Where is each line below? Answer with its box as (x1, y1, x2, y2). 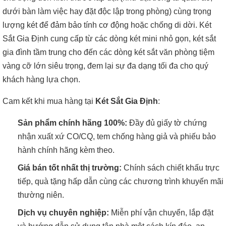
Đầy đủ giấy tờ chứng (127, 119, 207, 127)
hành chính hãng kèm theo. (18, 146, 115, 154)
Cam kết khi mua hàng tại (3, 97, 95, 105)
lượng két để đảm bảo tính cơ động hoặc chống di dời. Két (3, 21, 211, 29)
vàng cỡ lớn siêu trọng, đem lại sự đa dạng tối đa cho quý (3, 62, 208, 70)
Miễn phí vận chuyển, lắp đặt (109, 208, 213, 217)
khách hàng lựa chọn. (3, 75, 80, 84)
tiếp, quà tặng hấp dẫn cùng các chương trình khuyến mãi (18, 177, 223, 186)
